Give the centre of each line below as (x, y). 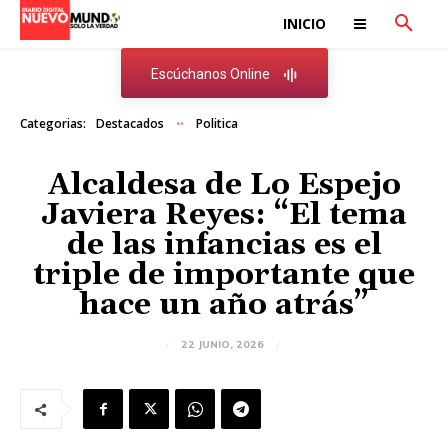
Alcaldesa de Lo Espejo (224, 185)
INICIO (304, 23)
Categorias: (53, 123)
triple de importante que (224, 275)
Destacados (130, 123)
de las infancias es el (224, 245)
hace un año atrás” (224, 305)
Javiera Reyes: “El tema (224, 215)
